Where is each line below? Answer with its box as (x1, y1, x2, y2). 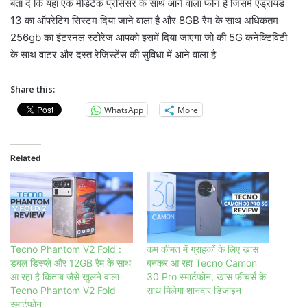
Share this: (10, 84, 55, 96)
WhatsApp (104, 103, 143, 116)
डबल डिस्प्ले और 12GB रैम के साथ (10, 256, 131, 269)
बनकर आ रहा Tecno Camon (147, 256, 257, 269)
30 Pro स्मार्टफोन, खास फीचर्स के (147, 270, 266, 282)
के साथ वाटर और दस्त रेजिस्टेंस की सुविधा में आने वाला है (10, 48, 216, 62)
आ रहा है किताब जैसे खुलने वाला (10, 270, 119, 282)
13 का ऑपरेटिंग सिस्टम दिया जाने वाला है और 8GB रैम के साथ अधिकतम (10, 14, 278, 27)
